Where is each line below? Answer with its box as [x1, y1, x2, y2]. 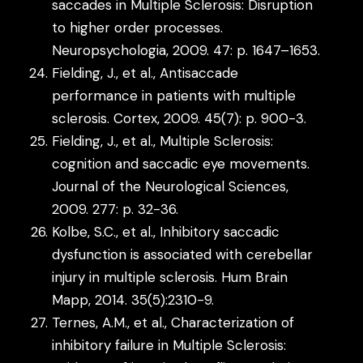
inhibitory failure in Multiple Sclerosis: [52, 335, 287, 354]
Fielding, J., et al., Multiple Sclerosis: [52, 131, 274, 150]
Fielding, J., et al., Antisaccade [52, 63, 239, 82]
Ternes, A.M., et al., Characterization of [52, 313, 295, 331]
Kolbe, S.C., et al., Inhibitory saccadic [52, 222, 280, 241]
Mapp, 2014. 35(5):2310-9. [52, 290, 215, 309]
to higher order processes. [52, 18, 224, 36]
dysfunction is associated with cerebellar [52, 245, 314, 263]
